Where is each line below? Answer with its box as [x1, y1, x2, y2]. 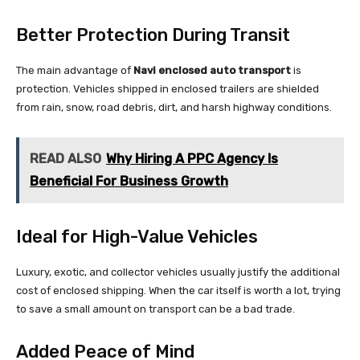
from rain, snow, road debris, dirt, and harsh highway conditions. [16, 101, 332, 114]
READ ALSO [30, 151, 101, 167]
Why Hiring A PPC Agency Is [106, 151, 278, 167]
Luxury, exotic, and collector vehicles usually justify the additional [16, 266, 340, 279]
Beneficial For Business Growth [30, 174, 228, 190]
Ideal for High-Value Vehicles [16, 226, 258, 248]
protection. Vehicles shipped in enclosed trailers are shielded [16, 83, 319, 96]
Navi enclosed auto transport [133, 64, 291, 77]
